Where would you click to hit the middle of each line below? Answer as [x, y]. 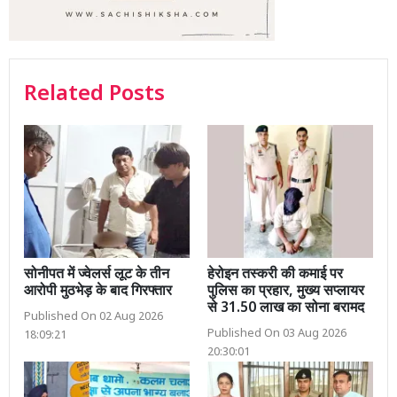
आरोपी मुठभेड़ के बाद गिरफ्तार [98, 292]
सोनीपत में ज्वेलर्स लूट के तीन [97, 275]
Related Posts [94, 95]
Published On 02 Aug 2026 [93, 317]
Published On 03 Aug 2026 [277, 334]
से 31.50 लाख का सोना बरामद [286, 308]
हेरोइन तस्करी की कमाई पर [275, 275]
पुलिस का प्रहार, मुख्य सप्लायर [286, 292]
